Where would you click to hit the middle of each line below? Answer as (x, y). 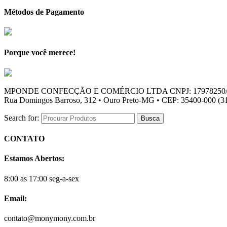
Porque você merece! (40, 53)
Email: (15, 198)
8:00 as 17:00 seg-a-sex (42, 178)
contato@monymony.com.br (50, 218)
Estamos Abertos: (34, 159)
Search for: (22, 118)
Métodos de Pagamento (44, 12)
